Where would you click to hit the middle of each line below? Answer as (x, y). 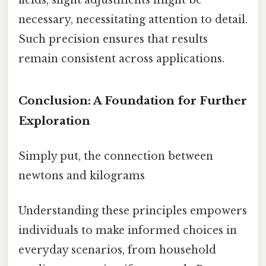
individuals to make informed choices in (128, 231)
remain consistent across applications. (121, 59)
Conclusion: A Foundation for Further (133, 100)
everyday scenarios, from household (117, 250)
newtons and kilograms (82, 176)
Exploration (54, 121)
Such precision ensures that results (113, 39)
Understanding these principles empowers (133, 211)
